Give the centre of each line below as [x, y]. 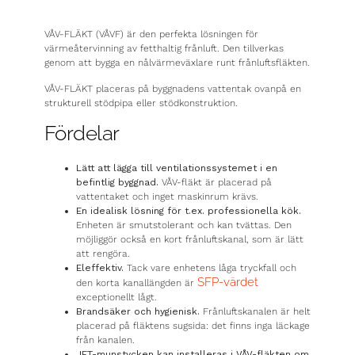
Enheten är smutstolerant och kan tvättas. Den [183, 225]
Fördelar [82, 133]
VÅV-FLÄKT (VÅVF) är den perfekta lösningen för [151, 34]
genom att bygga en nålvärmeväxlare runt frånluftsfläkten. [177, 63]
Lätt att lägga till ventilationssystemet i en [176, 168]
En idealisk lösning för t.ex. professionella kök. [188, 210]
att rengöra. [103, 253]
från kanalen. [105, 340]
